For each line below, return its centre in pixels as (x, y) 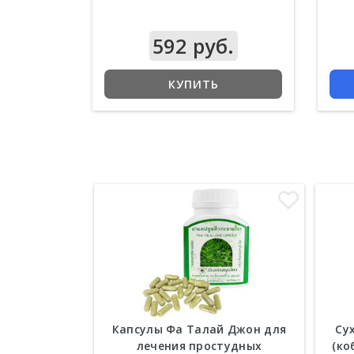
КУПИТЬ (193, 85)
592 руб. (193, 46)
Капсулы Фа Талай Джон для (199, 330)
